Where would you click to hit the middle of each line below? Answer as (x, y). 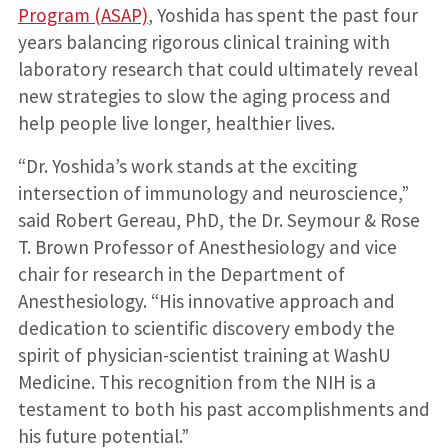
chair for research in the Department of (181, 273)
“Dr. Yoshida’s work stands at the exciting (187, 165)
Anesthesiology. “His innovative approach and (206, 300)
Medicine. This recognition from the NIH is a (196, 381)
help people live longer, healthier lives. (176, 122)
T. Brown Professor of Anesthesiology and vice (207, 246)
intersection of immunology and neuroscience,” (213, 192)
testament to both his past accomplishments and (223, 408)
